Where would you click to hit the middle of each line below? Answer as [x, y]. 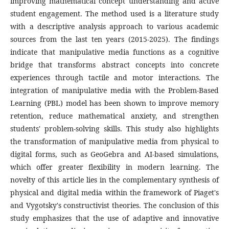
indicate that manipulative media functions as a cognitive [114, 52]
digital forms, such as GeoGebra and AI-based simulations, [114, 154]
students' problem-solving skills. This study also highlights [114, 129]
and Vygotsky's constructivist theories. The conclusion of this [114, 205]
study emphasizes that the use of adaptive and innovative [114, 218]
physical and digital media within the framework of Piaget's [114, 192]
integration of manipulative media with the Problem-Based [114, 90]
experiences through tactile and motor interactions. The [114, 77]
